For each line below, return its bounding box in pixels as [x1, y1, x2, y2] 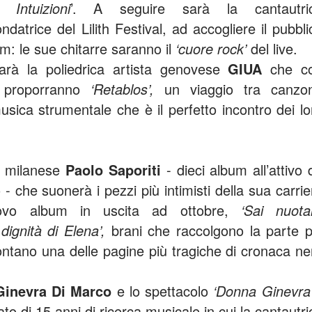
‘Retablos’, [91, 79, 154, 99]
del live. [251, 38, 297, 58]
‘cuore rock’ [175, 38, 251, 58]
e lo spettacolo [111, 281, 214, 301]
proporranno [4, 79, 91, 99]
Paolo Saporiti [65, 159, 166, 180]
